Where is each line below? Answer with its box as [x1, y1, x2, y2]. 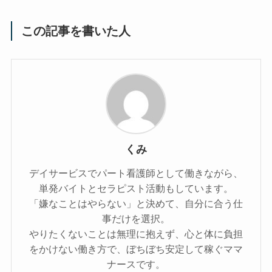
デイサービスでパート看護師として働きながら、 [29, 168, 243, 178]
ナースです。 [107, 259, 165, 270]
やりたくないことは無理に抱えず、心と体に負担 [29, 228, 243, 239]
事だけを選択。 [102, 213, 170, 224]
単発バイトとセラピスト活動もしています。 [39, 183, 233, 194]
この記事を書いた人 [21, 24, 131, 38]
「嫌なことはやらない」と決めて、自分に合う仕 [29, 198, 243, 209]
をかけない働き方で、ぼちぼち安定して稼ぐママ [29, 243, 243, 254]
